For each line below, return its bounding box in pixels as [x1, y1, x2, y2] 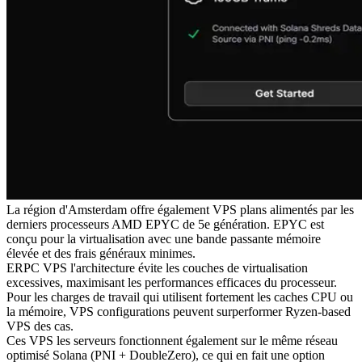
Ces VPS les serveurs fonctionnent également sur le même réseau [6, 334, 338, 348]
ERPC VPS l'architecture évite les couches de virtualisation [6, 261, 308, 276]
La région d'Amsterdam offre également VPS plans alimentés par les [6, 203, 354, 217]
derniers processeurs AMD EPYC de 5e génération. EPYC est [6, 217, 324, 232]
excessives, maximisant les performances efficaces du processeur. [6, 276, 337, 290]
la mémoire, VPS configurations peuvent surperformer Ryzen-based [6, 305, 351, 319]
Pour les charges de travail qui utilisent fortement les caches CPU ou [6, 290, 353, 305]
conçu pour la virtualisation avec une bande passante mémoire [6, 232, 321, 246]
